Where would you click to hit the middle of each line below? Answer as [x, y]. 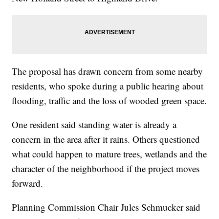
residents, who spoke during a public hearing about [108, 86]
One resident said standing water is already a [94, 125]
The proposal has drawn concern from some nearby [108, 71]
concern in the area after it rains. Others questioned [106, 139]
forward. [28, 183]
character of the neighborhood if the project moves [106, 169]
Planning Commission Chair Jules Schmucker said [106, 207]
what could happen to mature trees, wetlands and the [109, 154]
